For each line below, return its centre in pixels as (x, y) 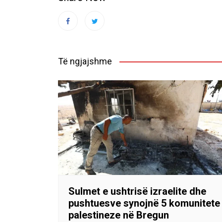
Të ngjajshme (85, 61)
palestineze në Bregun (119, 215)
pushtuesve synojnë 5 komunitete (144, 203)
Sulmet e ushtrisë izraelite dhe (137, 191)
